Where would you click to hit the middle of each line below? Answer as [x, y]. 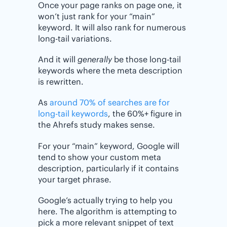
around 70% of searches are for [110, 103]
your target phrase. [75, 179]
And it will [58, 60]
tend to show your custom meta [100, 157]
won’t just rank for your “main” [97, 16]
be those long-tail [146, 60]
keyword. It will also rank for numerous [112, 27]
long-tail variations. [75, 39]
